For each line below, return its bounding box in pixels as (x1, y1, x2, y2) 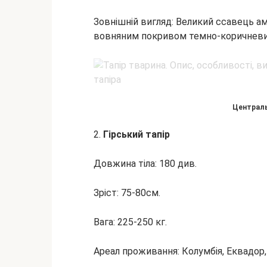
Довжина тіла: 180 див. (94, 158, 197, 169)
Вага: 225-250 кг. (94, 216, 167, 228)
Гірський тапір (103, 129, 170, 140)
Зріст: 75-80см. (94, 187, 160, 198)
